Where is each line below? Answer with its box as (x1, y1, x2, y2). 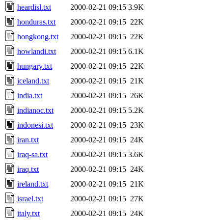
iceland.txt (17, 76, 49, 85)
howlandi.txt (17, 47, 56, 55)
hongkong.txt (17, 32, 58, 41)
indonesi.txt (17, 120, 53, 129)
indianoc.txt (17, 106, 54, 114)
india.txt (17, 91, 42, 100)
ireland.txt (17, 179, 48, 188)
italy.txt (17, 209, 40, 218)
